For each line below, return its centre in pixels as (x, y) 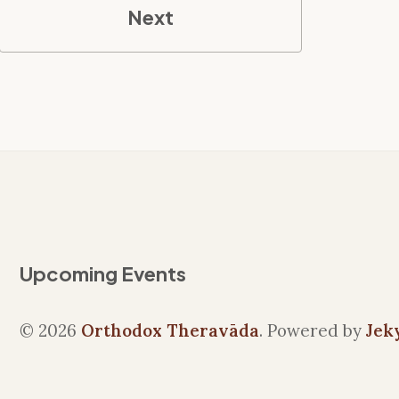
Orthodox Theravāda (170, 330)
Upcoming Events (103, 273)
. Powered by (313, 330)
